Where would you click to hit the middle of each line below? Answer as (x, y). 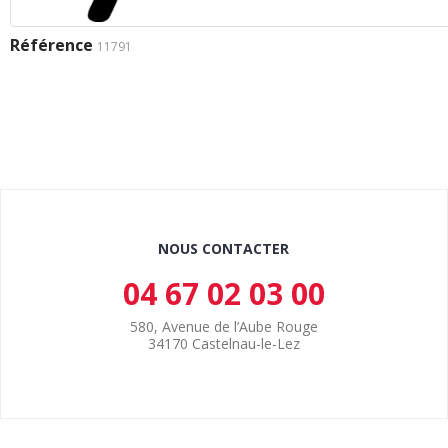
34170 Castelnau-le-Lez (223, 343)
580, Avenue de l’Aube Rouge (223, 326)
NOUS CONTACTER (224, 248)
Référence (51, 44)
